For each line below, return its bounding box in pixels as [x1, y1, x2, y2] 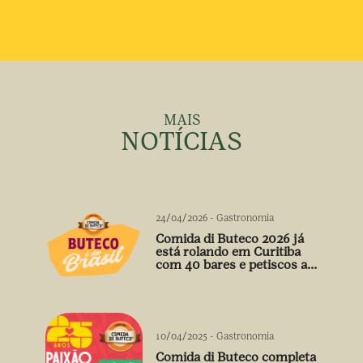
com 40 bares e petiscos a [156, 257, 307, 273]
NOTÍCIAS [121, 125, 242, 156]
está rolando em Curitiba [156, 244, 301, 260]
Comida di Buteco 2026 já [156, 231, 304, 247]
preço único [156, 270, 225, 286]
